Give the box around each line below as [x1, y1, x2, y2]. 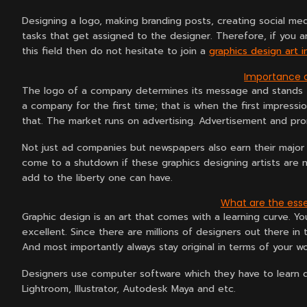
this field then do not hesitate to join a [22, 44, 209, 59]
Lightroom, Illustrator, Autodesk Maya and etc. [22, 282, 236, 297]
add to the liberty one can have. [22, 170, 173, 185]
